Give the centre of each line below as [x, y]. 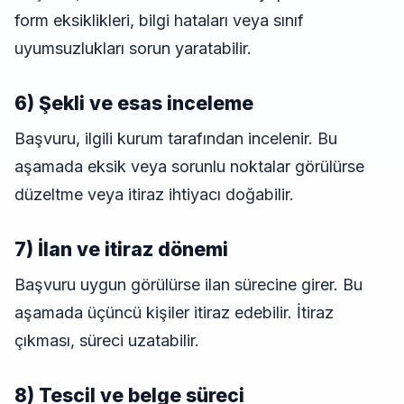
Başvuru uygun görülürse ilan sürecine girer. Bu [188, 285]
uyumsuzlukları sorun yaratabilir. [133, 49]
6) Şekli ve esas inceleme [134, 104]
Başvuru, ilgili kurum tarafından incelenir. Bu [176, 139]
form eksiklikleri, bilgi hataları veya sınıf [159, 21]
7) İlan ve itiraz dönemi [121, 250]
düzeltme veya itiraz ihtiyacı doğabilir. [154, 195]
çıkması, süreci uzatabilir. [107, 341]
